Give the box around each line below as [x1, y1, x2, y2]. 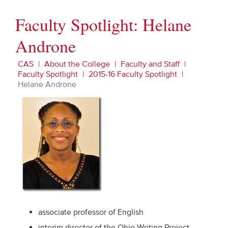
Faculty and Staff [121, 59, 180, 69]
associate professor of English [38, 207, 144, 217]
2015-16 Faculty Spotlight [89, 69, 177, 79]
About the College [44, 59, 110, 69]
